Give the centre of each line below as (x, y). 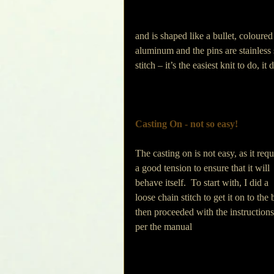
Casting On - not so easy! (187, 124)
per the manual (164, 227)
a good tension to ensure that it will (204, 168)
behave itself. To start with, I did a (203, 183)
